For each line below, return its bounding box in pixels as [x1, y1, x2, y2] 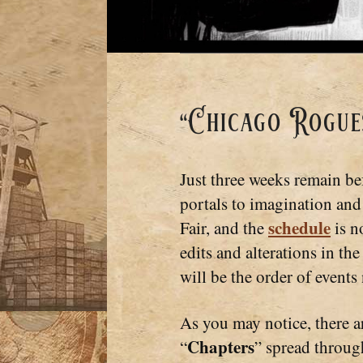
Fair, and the [180, 216, 268, 240]
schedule [268, 216, 331, 241]
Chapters [187, 334, 254, 359]
